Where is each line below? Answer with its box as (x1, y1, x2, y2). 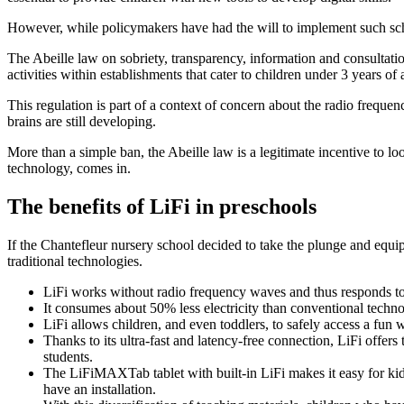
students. (43, 349, 93, 365)
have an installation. (43, 381, 156, 398)
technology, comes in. (7, 161, 131, 177)
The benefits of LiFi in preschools (7, 195, 317, 219)
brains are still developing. (7, 114, 156, 130)
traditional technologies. (7, 253, 142, 270)
